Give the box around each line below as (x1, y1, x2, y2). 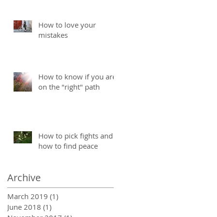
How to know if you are (38, 71, 116, 81)
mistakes (38, 30, 68, 40)
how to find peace (38, 140, 98, 151)
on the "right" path (38, 81, 100, 92)
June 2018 (7, 201, 41, 212)
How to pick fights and (38, 130, 113, 140)
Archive (7, 170, 41, 184)
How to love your (38, 19, 96, 30)
